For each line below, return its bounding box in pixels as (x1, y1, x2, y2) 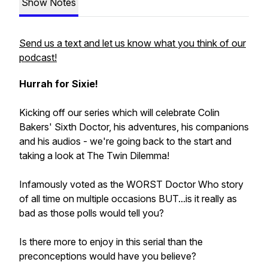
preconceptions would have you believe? (19, 250, 196, 262)
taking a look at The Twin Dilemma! (19, 150, 169, 162)
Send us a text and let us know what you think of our (19, 37, 246, 49)
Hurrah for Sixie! (19, 78, 98, 90)
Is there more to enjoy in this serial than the (19, 236, 203, 248)
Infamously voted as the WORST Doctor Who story (19, 178, 243, 190)
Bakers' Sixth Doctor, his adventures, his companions (19, 121, 249, 133)
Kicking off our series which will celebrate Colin (19, 106, 220, 118)
